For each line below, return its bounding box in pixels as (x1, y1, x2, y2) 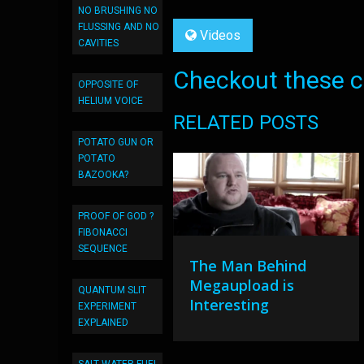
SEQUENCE (78, 243, 128, 254)
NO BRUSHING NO (78, 5, 158, 16)
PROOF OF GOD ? (78, 210, 154, 222)
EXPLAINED (78, 317, 128, 328)
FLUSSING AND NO (78, 21, 159, 32)
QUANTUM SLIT (78, 284, 146, 296)
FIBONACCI (78, 227, 128, 238)
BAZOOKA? (78, 169, 128, 180)
